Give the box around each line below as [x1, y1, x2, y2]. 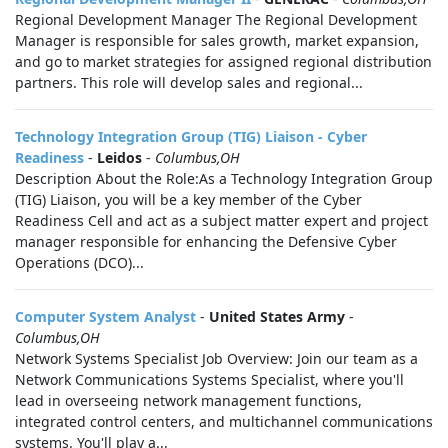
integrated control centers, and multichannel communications [15, 412, 433, 431]
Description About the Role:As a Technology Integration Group [15, 169, 433, 188]
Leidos [97, 148, 142, 167]
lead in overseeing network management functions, [15, 391, 362, 410]
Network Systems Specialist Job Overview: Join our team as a [15, 349, 418, 368]
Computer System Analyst [15, 307, 196, 326]
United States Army [209, 307, 345, 326]
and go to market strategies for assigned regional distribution [15, 52, 432, 71]
